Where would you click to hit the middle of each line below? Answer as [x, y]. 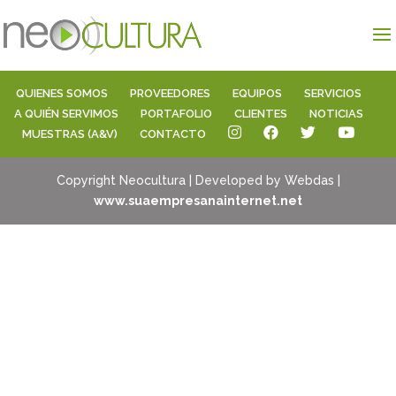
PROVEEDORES [170, 93]
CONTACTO [173, 134]
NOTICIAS [336, 114]
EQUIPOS [257, 93]
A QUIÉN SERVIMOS [66, 114]
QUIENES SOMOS [61, 93]
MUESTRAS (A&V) [70, 134]
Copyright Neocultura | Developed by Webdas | [198, 180]
